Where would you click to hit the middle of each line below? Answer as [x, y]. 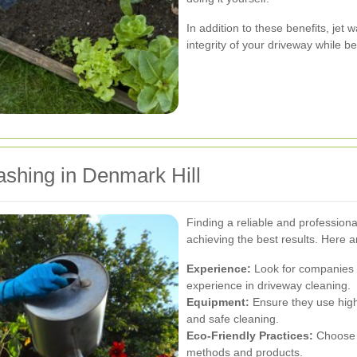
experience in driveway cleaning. [269, 285]
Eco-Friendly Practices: [250, 335]
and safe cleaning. [233, 318]
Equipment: [218, 302]
